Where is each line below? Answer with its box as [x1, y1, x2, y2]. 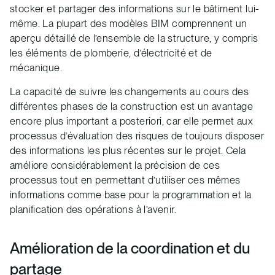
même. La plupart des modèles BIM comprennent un [10, 17, 247, 29]
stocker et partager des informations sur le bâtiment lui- [10, 2, 260, 15]
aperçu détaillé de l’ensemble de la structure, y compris [10, 31, 258, 44]
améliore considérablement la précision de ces [10, 158, 220, 171]
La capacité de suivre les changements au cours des [10, 85, 249, 98]
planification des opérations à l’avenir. [10, 203, 176, 215]
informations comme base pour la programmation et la [10, 188, 252, 201]
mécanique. [10, 61, 63, 74]
